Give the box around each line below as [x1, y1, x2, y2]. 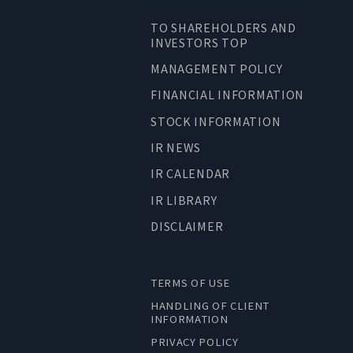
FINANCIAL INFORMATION [150, 86, 305, 103]
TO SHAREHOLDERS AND [150, 18, 296, 35]
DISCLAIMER [150, 217, 224, 234]
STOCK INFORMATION [150, 112, 281, 129]
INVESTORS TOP [150, 33, 248, 50]
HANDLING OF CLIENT [150, 297, 269, 313]
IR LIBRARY [150, 191, 217, 208]
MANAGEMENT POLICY [150, 60, 283, 77]
